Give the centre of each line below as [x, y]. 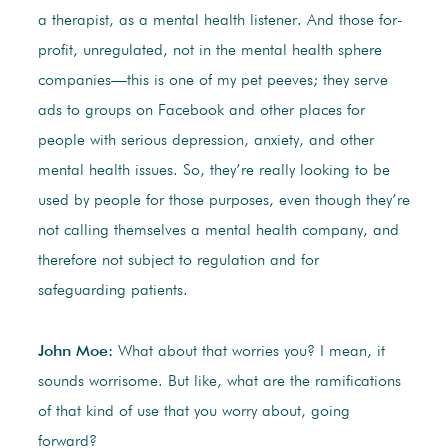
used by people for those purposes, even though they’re [223, 201]
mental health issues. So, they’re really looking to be [213, 171]
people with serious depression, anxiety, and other [205, 141]
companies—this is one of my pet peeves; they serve [212, 81]
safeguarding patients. [112, 291]
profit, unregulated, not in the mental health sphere [209, 51]
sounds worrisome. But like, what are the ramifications [219, 382]
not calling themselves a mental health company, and [218, 231]
